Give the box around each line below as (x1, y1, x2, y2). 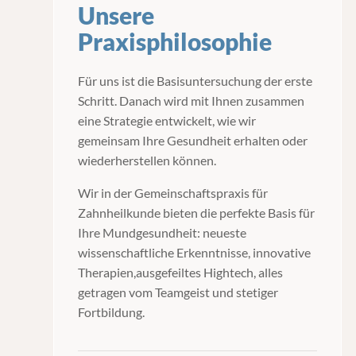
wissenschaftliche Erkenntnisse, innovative (78, 245, 311, 260)
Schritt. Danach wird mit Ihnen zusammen (78, 93, 305, 108)
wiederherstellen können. (78, 153, 217, 168)
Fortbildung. (78, 304, 145, 319)
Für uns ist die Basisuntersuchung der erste (78, 73, 313, 88)
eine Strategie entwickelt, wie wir (78, 113, 257, 128)
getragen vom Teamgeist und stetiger (78, 284, 279, 300)
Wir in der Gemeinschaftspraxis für (78, 185, 269, 200)
